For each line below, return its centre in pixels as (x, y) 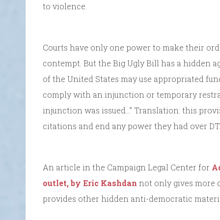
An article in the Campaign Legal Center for (127, 167)
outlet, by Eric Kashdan (90, 183)
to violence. (65, 6)
